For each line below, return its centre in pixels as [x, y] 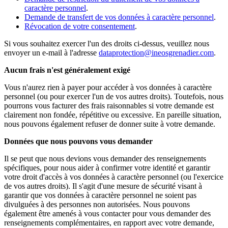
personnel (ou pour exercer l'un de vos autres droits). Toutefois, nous [114, 96]
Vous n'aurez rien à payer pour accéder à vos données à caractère [108, 87]
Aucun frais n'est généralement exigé [67, 70]
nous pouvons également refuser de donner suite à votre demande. [110, 124]
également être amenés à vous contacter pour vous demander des [107, 213]
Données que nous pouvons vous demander [78, 141]
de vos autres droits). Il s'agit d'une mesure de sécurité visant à [103, 186]
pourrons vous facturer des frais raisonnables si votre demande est [109, 105]
